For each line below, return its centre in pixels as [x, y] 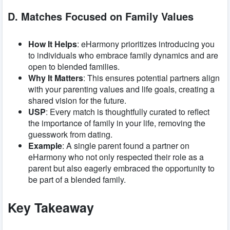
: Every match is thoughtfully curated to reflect [128, 111]
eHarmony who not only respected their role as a [116, 157]
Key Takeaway [51, 207]
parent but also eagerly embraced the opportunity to [121, 168]
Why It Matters [56, 78]
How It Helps [53, 44]
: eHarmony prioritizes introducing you [146, 44]
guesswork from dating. [70, 134]
